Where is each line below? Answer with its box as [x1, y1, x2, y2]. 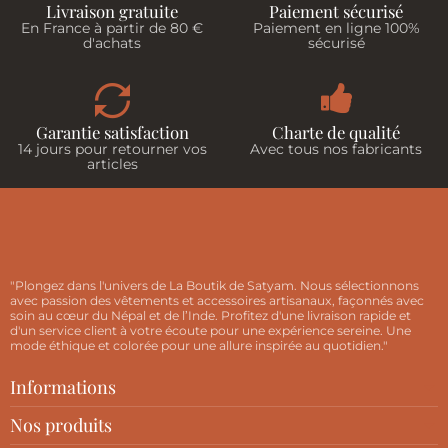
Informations [10, 375, 116, 400]
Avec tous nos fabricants [250, 140, 422, 159]
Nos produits [10, 413, 112, 438]
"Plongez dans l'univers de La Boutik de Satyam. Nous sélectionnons [10, 278, 419, 294]
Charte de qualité [272, 121, 400, 144]
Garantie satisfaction [35, 121, 189, 144]
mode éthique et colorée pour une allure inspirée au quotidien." [10, 338, 388, 354]
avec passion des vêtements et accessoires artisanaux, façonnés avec [10, 293, 424, 309]
